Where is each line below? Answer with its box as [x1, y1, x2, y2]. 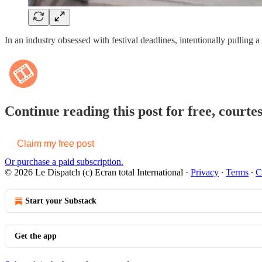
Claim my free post [17, 139, 94, 149]
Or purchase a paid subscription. [5, 157, 123, 167]
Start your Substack [25, 196, 96, 206]
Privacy [191, 167, 219, 178]
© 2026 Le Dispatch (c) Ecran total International [5, 167, 183, 178]
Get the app [15, 232, 57, 241]
